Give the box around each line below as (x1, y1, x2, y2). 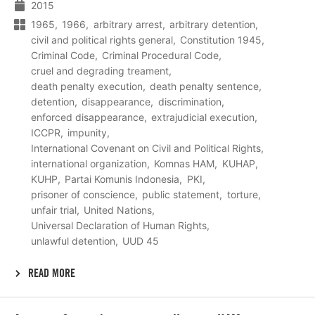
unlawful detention (31, 234, 115, 247)
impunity (67, 126, 108, 139)
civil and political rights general (31, 33, 173, 46)
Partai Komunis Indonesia (65, 172, 180, 185)
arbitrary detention (169, 18, 256, 30)
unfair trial (31, 203, 77, 216)
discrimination (157, 95, 221, 108)
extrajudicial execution (151, 110, 255, 123)
